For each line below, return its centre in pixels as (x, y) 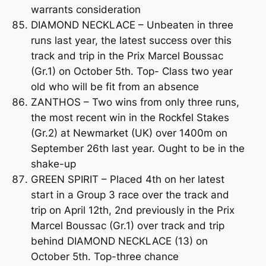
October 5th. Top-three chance (104, 256)
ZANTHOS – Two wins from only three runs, (135, 102)
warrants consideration (85, 9)
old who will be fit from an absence (115, 86)
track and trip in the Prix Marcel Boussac (127, 56)
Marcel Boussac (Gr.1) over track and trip (127, 225)
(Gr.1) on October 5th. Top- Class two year (132, 71)
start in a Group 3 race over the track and (130, 194)
